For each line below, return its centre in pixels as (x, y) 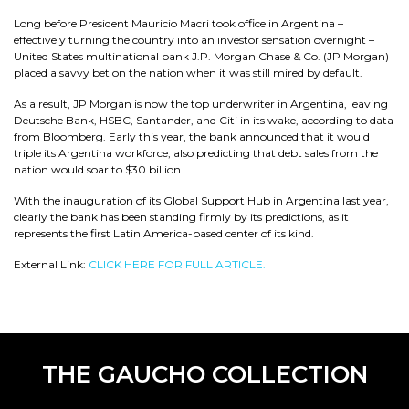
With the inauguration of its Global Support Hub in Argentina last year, (201, 200)
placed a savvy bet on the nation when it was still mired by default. (188, 73)
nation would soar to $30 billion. (99, 169)
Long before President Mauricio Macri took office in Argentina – (178, 23)
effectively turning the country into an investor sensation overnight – (194, 40)
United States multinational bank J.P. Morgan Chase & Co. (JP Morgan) (201, 56)
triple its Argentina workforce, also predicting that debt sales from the (196, 153)
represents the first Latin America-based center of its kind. (164, 233)
